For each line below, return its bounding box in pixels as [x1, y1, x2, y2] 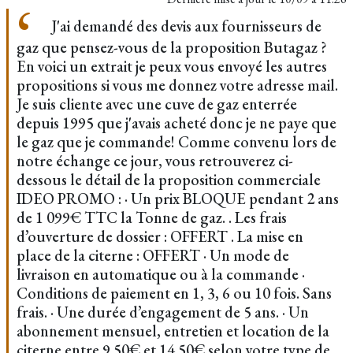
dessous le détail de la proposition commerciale [17, 169, 321, 190]
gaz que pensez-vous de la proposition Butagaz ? [17, 37, 327, 58]
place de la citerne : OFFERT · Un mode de [17, 245, 289, 266]
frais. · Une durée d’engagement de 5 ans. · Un [17, 302, 309, 322]
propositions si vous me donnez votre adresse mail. [17, 75, 338, 95]
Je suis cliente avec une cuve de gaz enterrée [17, 94, 297, 114]
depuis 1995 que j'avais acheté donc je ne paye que [17, 113, 336, 133]
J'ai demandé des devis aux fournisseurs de [48, 16, 321, 36]
